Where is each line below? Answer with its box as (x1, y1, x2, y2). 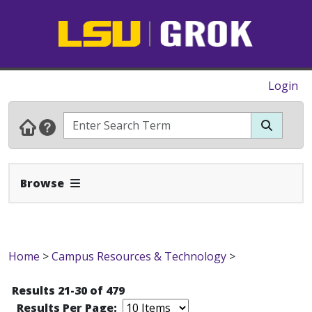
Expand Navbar (68, 175, 148, 190)
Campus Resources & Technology (52, 249, 226, 264)
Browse (20, 175, 64, 191)
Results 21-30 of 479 (12, 283, 125, 298)
